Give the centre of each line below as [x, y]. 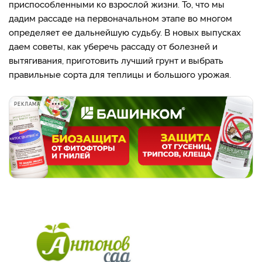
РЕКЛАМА [27, 104]
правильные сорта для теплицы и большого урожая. [120, 74]
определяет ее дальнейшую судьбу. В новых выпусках [125, 32]
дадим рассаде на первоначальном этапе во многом [120, 18]
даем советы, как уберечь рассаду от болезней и [113, 46]
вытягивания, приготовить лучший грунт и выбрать [116, 60]
